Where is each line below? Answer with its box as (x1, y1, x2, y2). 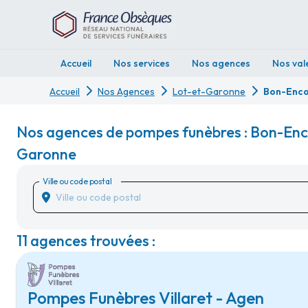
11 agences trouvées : (16, 231, 155, 250)
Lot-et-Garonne (173, 85, 245, 98)
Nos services (113, 57, 170, 69)
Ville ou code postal (43, 175, 111, 186)
